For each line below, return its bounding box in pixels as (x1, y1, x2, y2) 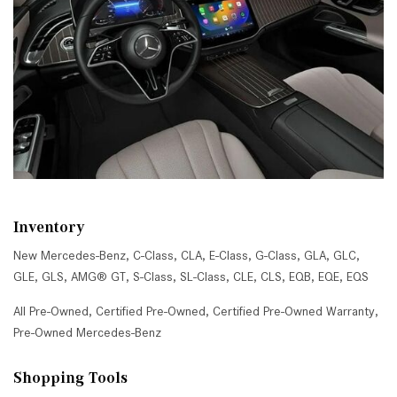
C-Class (133, 248, 174, 262)
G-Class (255, 248, 297, 262)
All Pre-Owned (13, 304, 89, 318)
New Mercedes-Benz (13, 248, 126, 262)
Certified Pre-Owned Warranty (213, 304, 375, 318)
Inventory (13, 218, 85, 236)
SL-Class (180, 269, 226, 284)
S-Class (133, 269, 173, 284)
